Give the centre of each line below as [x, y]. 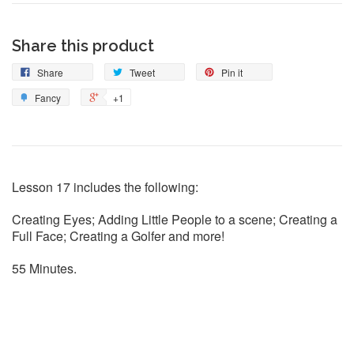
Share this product [83, 46]
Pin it [232, 73]
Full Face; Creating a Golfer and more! [118, 236]
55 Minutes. [44, 269]
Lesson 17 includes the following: [105, 187]
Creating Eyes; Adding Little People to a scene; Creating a [175, 220]
